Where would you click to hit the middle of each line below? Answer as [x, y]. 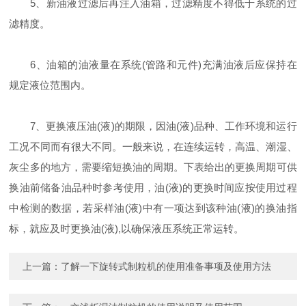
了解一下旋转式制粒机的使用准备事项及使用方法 [166, 267]
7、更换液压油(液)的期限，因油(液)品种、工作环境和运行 [153, 126]
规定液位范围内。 [50, 85]
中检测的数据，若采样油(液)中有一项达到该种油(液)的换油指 [153, 208]
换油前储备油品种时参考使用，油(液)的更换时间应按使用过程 [153, 188]
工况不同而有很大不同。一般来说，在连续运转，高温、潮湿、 [153, 147]
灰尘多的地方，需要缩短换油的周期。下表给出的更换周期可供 [153, 167]
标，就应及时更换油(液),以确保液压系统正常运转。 [127, 229]
